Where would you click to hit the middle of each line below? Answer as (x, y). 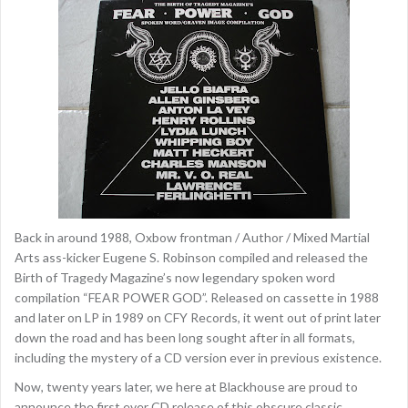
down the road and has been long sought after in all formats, (185, 338)
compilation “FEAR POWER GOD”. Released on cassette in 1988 (197, 298)
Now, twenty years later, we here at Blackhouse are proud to (186, 387)
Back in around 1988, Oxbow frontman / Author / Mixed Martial (192, 238)
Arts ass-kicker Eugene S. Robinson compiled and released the (191, 258)
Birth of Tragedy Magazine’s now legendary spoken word (175, 278)
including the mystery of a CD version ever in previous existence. (198, 358)
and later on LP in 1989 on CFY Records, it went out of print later (198, 318)
